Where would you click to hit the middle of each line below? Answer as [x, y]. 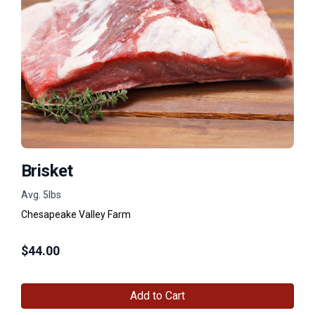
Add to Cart [157, 295]
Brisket [47, 171]
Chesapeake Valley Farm [76, 214]
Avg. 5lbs [41, 194]
